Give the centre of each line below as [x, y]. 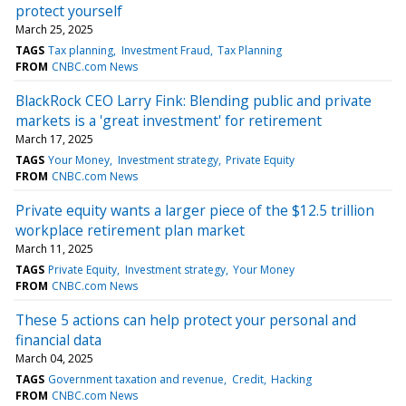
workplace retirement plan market [130, 230]
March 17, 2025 [54, 139]
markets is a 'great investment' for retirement [169, 120]
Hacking [291, 379]
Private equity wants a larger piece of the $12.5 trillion [195, 210]
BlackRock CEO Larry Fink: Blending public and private [193, 100]
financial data [58, 339]
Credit [247, 379]
